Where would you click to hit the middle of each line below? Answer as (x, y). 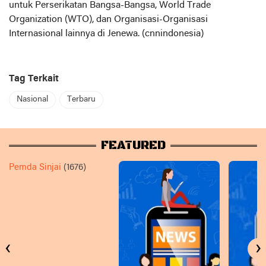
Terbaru (81, 100)
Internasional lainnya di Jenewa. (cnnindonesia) (106, 34)
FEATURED (133, 146)
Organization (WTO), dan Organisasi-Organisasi (108, 20)
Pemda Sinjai (35, 168)
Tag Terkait (34, 79)
